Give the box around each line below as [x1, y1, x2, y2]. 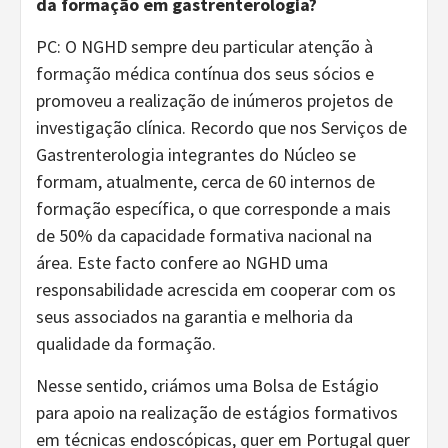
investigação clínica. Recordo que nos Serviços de [36, 116, 407, 140]
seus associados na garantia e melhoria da [36, 305, 353, 329]
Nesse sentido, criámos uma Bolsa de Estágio [36, 374, 379, 398]
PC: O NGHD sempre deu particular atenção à [36, 35, 373, 59]
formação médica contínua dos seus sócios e [36, 62, 374, 86]
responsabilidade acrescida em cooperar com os [36, 278, 396, 302]
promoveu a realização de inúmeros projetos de [36, 89, 393, 113]
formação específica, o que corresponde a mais [36, 197, 391, 221]
